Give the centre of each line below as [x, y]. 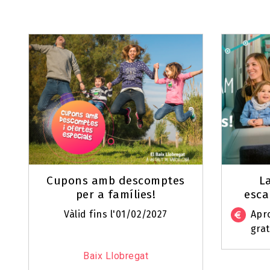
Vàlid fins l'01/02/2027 [116, 214]
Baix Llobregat [116, 256]
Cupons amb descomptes [116, 180]
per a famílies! [116, 194]
